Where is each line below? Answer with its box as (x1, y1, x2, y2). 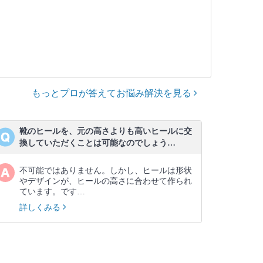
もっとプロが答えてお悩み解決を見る (32, 88, 194, 98)
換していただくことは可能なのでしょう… (19, 139, 176, 147)
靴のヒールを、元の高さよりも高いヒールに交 (19, 127, 192, 136)
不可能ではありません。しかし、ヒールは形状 (19, 166, 192, 175)
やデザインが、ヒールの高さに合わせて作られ (19, 177, 192, 186)
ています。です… (19, 187, 85, 196)
